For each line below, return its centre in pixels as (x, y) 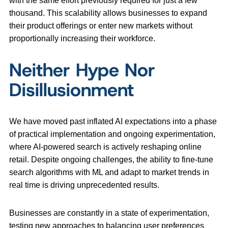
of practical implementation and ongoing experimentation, (112, 134)
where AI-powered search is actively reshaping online (105, 147)
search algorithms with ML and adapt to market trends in (109, 173)
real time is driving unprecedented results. (85, 185)
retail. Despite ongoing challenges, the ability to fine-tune (111, 160)
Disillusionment (74, 90)
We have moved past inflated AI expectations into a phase (113, 122)
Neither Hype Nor (82, 70)
